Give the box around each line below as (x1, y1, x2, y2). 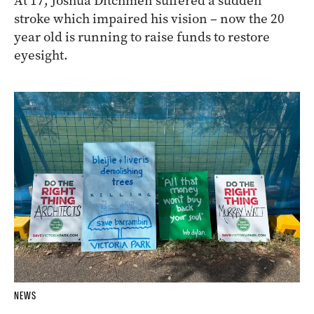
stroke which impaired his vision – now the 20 (14, 9, 285, 27)
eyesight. (14, 46, 68, 64)
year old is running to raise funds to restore (14, 27, 270, 46)
